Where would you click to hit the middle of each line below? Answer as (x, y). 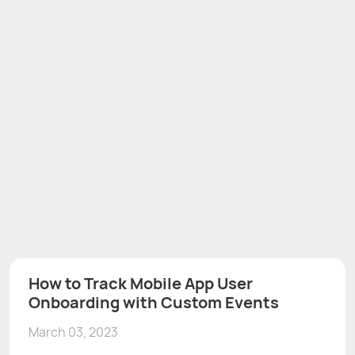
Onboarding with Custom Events (154, 302)
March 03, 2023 (73, 332)
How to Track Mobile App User (141, 283)
